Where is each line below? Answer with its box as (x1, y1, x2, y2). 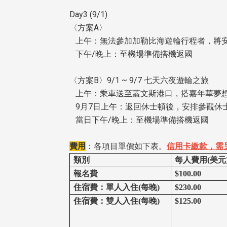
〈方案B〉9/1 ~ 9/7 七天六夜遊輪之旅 (69, 75, 209, 86)
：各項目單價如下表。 (86, 141, 167, 152)
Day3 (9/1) (69, 10, 107, 20)
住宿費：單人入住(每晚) (73, 183, 160, 192)
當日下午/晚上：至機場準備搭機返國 (69, 115, 209, 125)
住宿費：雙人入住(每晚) (73, 197, 160, 206)
